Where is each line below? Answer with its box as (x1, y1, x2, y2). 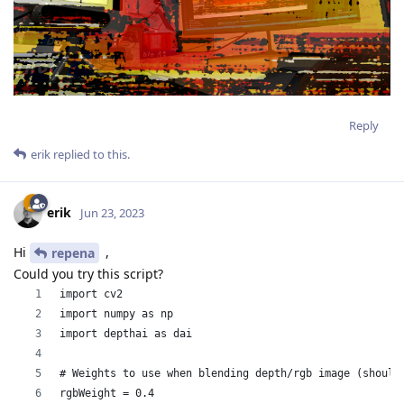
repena (51, 244, 95, 262)
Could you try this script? (14, 265, 163, 283)
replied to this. (50, 145, 130, 162)
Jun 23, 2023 (80, 204, 144, 221)
